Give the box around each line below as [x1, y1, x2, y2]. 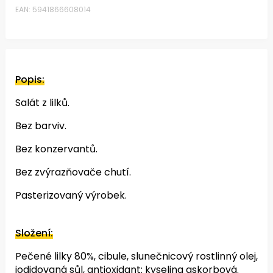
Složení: [15, 226, 53, 240]
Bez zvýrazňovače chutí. [15, 165, 131, 179]
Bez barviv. [15, 119, 66, 133]
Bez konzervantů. [15, 142, 97, 156]
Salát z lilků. [15, 96, 69, 110]
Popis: [15, 73, 44, 87]
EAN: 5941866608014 [15, 4, 91, 15]
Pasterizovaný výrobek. [15, 188, 127, 202]
